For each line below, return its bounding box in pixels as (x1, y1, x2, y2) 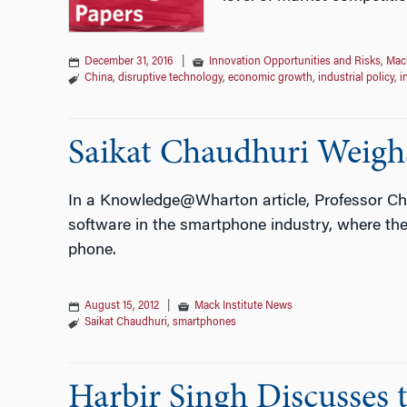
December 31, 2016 (84, 55, 174, 67)
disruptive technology (117, 72, 223, 84)
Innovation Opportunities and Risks (208, 55, 381, 67)
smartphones (172, 316, 236, 328)
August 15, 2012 (84, 300, 159, 312)
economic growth (227, 72, 313, 84)
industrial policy (317, 72, 394, 84)
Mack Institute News (194, 300, 293, 312)
